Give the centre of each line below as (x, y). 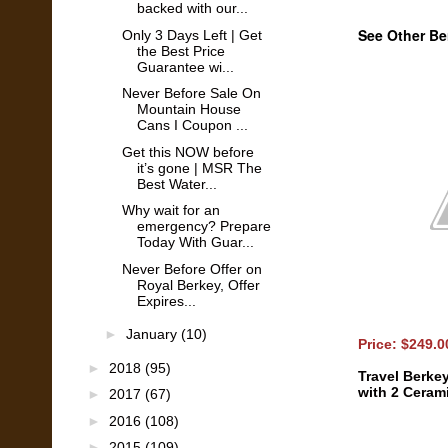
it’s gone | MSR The (199, 167)
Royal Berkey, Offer (198, 284)
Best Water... (176, 183)
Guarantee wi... (185, 66)
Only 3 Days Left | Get (191, 34)
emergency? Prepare (203, 226)
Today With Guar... (195, 242)
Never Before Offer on (191, 268)
